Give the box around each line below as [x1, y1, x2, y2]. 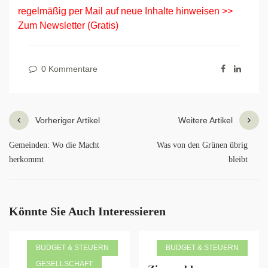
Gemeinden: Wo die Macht [9, 140, 99, 150]
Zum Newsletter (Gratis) [18, 20, 118, 31]
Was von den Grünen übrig [157, 140, 248, 150]
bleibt [229, 154, 248, 164]
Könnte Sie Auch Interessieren [9, 204, 166, 218]
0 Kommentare [39, 63, 98, 74]
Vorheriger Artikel [35, 115, 100, 125]
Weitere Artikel [178, 115, 233, 125]
